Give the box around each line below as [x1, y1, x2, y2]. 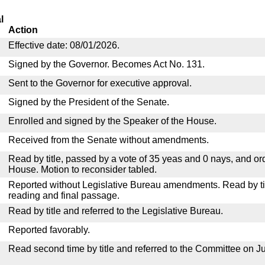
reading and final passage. [8, 190, 119, 201]
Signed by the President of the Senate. [8, 97, 169, 107]
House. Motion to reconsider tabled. [8, 164, 157, 174]
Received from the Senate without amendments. [8, 135, 209, 145]
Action [8, 25, 38, 35]
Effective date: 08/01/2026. [8, 40, 119, 50]
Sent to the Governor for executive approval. [8, 78, 192, 88]
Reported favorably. [8, 225, 90, 235]
